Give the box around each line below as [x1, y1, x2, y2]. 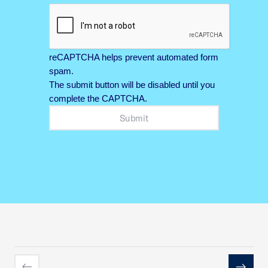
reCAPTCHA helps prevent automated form [49, 52, 218, 63]
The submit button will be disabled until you [49, 80, 215, 90]
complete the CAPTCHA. [49, 93, 147, 104]
